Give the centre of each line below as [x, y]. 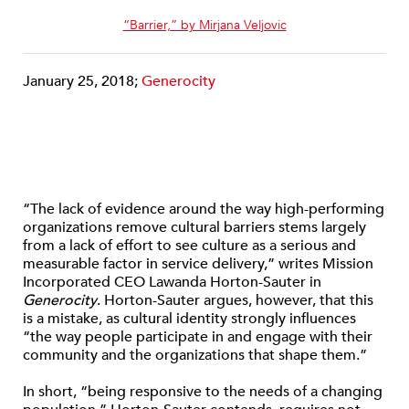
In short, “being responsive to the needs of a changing [203, 392]
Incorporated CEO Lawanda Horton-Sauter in [172, 283]
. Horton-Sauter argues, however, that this [235, 301]
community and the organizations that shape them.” [195, 356]
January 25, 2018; [82, 82]
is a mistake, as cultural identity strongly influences [189, 319]
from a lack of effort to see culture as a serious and [189, 246]
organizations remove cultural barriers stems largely [194, 228]
